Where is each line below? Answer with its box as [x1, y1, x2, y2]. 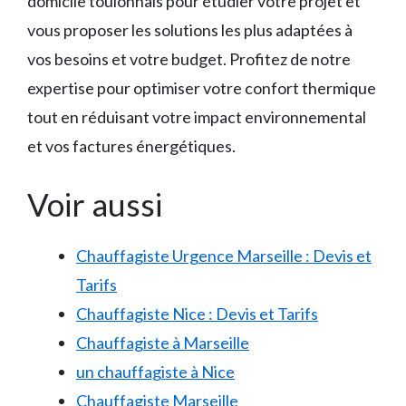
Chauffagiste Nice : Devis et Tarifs [76, 304, 318, 324]
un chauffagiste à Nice [76, 362, 235, 382]
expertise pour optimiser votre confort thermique [27, 78, 376, 99]
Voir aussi [27, 185, 162, 224]
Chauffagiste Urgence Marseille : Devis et [76, 246, 372, 266]
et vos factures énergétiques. [27, 136, 236, 157]
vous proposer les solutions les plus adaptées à [27, 20, 353, 41]
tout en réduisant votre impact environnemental [27, 107, 366, 128]
